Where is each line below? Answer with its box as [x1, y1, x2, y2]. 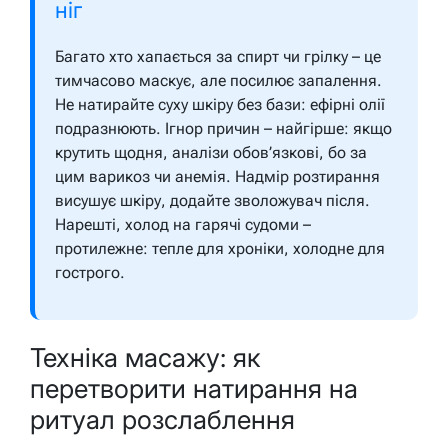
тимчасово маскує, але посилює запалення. [55, 71, 382, 91]
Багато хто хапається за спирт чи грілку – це [55, 47, 381, 67]
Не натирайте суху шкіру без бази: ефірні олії [55, 95, 385, 115]
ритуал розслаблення [30, 403, 295, 435]
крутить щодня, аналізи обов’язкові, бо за [55, 143, 367, 163]
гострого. [55, 263, 125, 283]
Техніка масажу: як [30, 341, 260, 373]
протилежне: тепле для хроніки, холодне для [55, 239, 385, 259]
